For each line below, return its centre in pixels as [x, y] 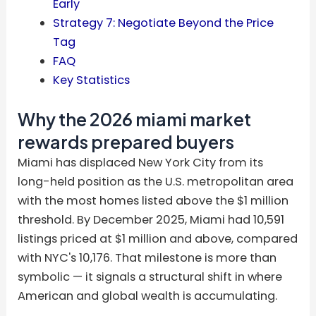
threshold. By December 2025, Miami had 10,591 [151, 219]
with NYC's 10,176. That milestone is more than [147, 257]
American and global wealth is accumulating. [148, 296]
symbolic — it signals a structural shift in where [150, 276]
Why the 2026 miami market [135, 119]
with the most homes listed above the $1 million [153, 200]
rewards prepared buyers [126, 141]
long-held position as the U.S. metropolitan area [156, 181]
